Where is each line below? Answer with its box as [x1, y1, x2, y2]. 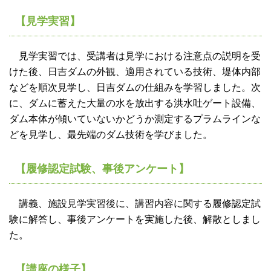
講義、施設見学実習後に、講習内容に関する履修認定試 [9, 198, 261, 209]
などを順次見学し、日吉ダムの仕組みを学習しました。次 [9, 82, 261, 93]
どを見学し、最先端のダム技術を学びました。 [9, 129, 212, 140]
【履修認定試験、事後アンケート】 [15, 163, 189, 175]
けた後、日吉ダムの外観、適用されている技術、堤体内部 [9, 67, 261, 77]
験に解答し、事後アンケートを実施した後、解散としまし [9, 214, 261, 225]
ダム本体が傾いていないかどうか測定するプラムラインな [9, 114, 261, 125]
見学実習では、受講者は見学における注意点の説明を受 [9, 51, 261, 62]
